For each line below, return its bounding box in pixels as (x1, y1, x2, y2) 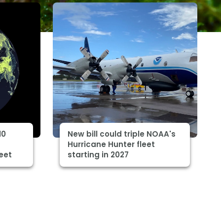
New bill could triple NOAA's (68, 129, 176, 140)
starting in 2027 (68, 149, 129, 160)
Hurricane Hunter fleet (68, 139, 155, 150)
